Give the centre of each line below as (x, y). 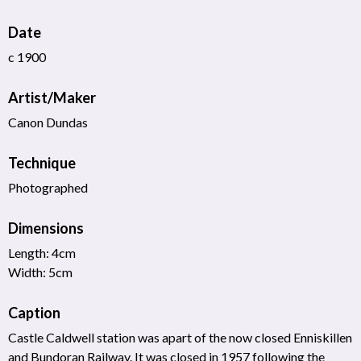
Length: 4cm (42, 252)
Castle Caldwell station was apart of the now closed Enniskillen (180, 337)
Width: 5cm (40, 272)
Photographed (48, 187)
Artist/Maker (52, 97)
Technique (42, 162)
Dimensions (46, 228)
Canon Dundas (48, 122)
